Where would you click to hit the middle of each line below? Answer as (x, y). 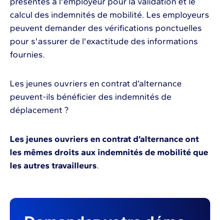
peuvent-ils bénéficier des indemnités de (91, 96)
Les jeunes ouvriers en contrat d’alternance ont (104, 139)
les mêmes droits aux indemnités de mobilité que (109, 152)
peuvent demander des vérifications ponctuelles (106, 28)
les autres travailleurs (53, 165)
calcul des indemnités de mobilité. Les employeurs (110, 14)
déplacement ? (39, 110)
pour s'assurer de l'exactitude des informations (104, 41)
